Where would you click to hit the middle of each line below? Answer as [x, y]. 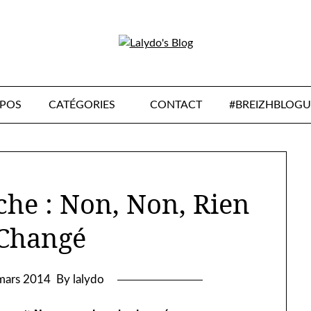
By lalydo [80, 279]
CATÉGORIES [82, 105]
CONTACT [176, 105]
